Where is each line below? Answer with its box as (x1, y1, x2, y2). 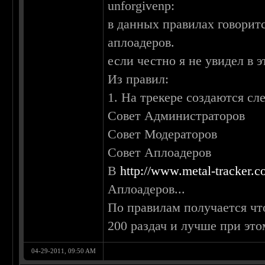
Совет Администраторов (108, 108, 245, 124)
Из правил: (108, 72, 169, 87)
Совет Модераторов (108, 127, 218, 142)
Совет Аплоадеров (108, 145, 212, 160)
